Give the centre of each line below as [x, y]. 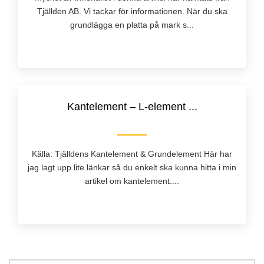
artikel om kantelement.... [132, 181]
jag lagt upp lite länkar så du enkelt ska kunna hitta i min [132, 167]
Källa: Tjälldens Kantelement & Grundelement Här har [132, 154]
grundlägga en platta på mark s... [132, 24]
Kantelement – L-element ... [132, 106]
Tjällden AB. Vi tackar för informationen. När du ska [132, 11]
